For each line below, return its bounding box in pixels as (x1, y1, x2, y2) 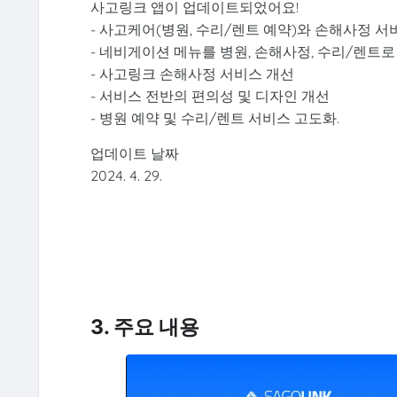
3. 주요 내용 (90, 314, 199, 339)
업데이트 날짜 (90, 144, 179, 162)
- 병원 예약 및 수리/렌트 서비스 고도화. (90, 109, 339, 128)
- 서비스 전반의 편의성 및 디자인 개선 (90, 87, 330, 105)
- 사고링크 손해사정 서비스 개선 (90, 65, 294, 83)
